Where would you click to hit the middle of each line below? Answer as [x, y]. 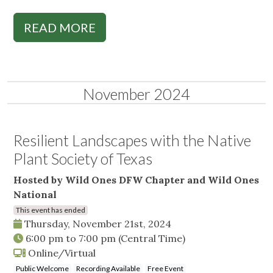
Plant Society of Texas [83, 159]
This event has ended [51, 210]
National [35, 195]
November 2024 [136, 94]
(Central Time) [152, 239]
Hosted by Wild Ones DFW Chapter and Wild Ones [136, 180]
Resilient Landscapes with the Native [132, 140]
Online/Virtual [61, 253]
